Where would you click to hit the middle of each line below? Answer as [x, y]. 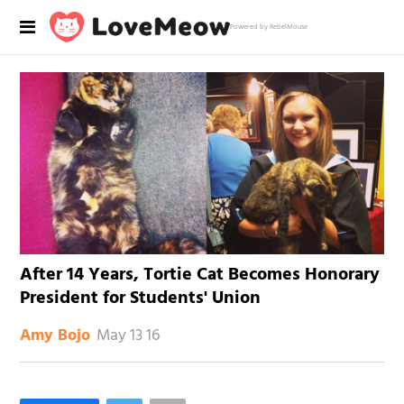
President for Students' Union [141, 298]
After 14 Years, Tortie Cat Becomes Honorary [200, 275]
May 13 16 [129, 335]
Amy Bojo [55, 335]
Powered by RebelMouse [269, 27]
